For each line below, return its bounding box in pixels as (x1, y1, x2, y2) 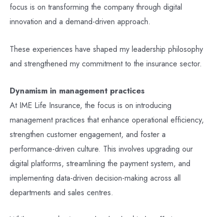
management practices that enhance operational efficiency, (10, 113, 204, 125)
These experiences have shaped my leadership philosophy (10, 43, 203, 55)
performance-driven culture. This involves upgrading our (10, 142, 193, 155)
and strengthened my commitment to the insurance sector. (10, 57, 202, 69)
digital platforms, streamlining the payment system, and (10, 157, 190, 169)
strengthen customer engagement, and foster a (10, 128, 166, 140)
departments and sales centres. (10, 186, 113, 198)
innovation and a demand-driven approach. (10, 15, 151, 28)
